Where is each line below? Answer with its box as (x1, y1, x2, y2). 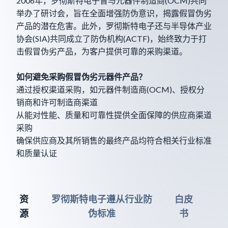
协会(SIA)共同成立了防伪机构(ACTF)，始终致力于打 (16, 33, 207, 43)
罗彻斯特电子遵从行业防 (51, 193, 153, 205)
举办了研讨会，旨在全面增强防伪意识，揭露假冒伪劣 (16, 8, 212, 18)
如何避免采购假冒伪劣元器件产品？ (16, 71, 147, 81)
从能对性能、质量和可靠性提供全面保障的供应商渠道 (16, 109, 212, 120)
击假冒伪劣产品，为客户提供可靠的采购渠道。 (16, 46, 187, 56)
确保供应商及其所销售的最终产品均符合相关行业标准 (16, 135, 212, 145)
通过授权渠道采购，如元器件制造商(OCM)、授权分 (16, 84, 205, 94)
